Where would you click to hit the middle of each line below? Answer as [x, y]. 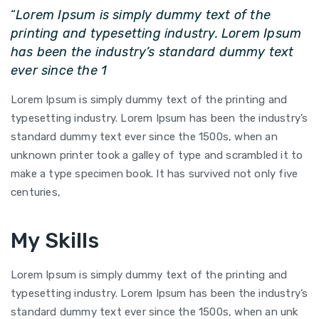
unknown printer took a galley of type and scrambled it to [157, 155]
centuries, [36, 192]
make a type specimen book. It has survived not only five [155, 174]
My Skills [55, 241]
